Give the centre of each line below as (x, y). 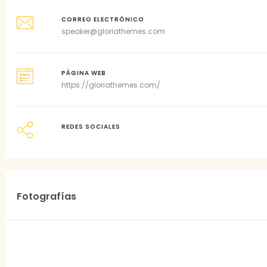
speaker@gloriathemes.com (113, 31)
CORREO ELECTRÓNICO (103, 19)
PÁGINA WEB (83, 73)
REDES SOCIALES (91, 127)
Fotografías (46, 196)
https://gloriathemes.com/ (111, 85)
